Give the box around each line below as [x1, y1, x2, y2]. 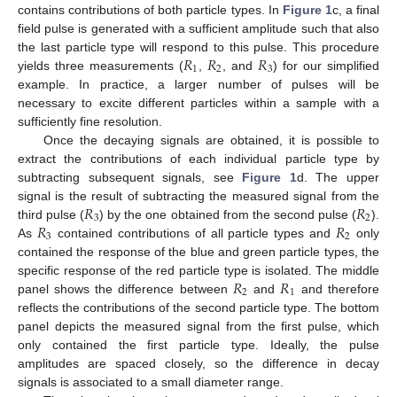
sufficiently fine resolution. [18, 113, 162, 128]
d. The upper [296, 169, 380, 184]
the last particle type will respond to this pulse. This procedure [18, 39, 379, 54]
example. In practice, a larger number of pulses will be [18, 76, 379, 91]
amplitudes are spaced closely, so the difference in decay [18, 355, 379, 370]
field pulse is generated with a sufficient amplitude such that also [18, 20, 379, 35]
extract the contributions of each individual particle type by [18, 151, 379, 166]
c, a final [331, 2, 380, 17]
